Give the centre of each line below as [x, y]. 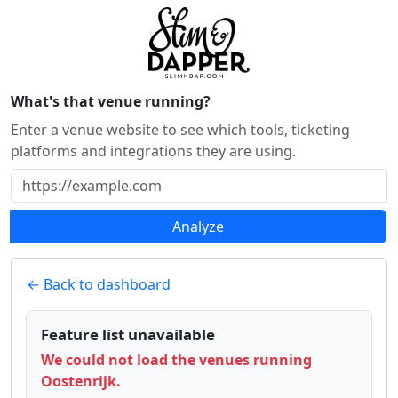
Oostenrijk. [81, 382]
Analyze [198, 227]
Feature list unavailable [128, 334]
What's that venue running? [111, 101]
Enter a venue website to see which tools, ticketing [180, 130]
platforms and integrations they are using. [153, 151]
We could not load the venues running [176, 360]
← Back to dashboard [99, 284]
